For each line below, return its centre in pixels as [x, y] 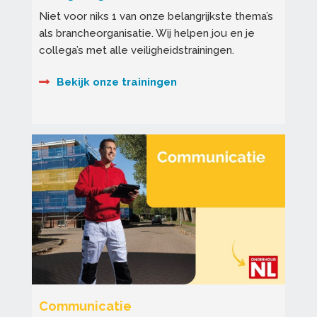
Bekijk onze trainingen [117, 82]
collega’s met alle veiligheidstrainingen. [137, 51]
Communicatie [85, 306]
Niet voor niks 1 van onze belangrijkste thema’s [156, 17]
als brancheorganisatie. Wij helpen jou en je [147, 34]
